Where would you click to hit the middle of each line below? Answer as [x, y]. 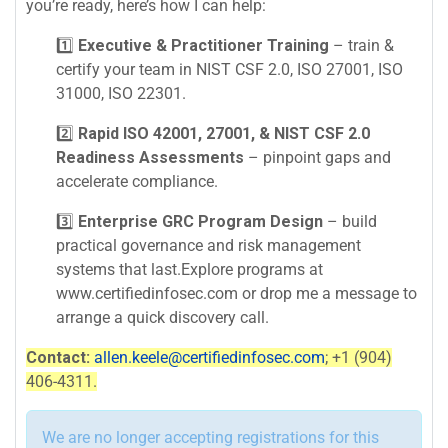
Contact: [58, 357]
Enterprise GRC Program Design [200, 221]
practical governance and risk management [208, 245]
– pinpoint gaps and [317, 157]
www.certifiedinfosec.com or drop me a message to [236, 293]
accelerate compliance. [137, 181]
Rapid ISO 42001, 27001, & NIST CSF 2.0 [224, 133]
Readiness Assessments [150, 157]
